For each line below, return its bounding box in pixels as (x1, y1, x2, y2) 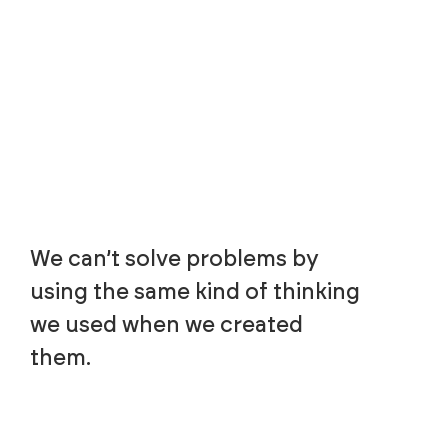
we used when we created (30, 313, 303, 336)
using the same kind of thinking (30, 280, 360, 303)
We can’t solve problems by (30, 247, 319, 270)
